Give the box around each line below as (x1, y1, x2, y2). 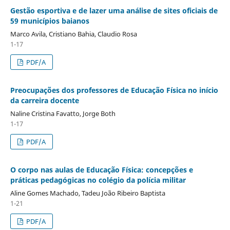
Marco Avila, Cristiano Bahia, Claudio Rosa (10, 29, 137, 39)
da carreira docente (10, 95, 79, 105)
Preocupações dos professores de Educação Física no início (10, 85, 218, 95)
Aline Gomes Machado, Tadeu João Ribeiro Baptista (10, 188, 165, 198)
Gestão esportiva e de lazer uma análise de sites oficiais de (10, 5, 218, 15)
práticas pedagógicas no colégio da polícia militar (10, 175, 186, 185)
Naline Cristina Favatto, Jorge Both (10, 108, 116, 118)
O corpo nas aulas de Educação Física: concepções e (10, 164, 193, 175)
